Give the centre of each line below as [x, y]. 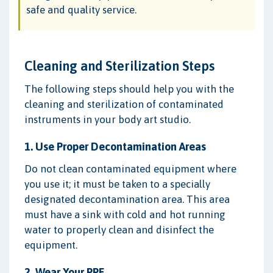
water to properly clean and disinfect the [119, 229]
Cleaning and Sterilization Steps [119, 66]
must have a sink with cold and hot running [125, 214]
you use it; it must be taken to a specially [117, 184]
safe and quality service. [81, 9]
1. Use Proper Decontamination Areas [115, 146]
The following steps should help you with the [129, 89]
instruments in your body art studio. [108, 119]
